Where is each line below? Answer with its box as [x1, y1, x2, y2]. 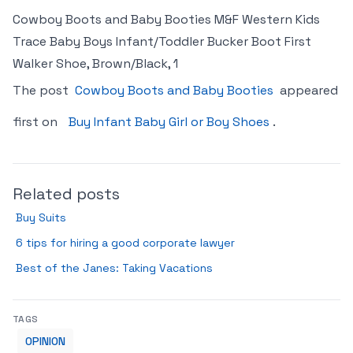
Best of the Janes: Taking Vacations [16, 261, 213, 275]
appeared [277, 82, 338, 98]
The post [13, 82, 72, 98]
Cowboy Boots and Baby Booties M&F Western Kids [13, 11, 320, 28]
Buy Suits [16, 210, 66, 225]
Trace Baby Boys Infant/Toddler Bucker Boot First [13, 33, 311, 50]
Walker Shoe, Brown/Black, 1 [13, 55, 178, 72]
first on [13, 113, 61, 130]
